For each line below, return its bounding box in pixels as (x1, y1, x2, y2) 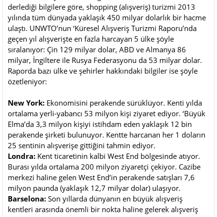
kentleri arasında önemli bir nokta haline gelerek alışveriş (8, 204, 198, 215)
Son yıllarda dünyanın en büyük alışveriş (46, 194, 183, 204)
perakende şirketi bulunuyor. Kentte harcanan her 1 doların (8, 130, 205, 140)
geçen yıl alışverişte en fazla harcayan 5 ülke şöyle (8, 34, 174, 44)
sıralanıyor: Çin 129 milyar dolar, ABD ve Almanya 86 (8, 45, 186, 55)
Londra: (8, 151, 37, 161)
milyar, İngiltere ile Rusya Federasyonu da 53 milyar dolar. (8, 55, 202, 65)
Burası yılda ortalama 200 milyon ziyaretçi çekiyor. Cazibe (8, 162, 201, 172)
